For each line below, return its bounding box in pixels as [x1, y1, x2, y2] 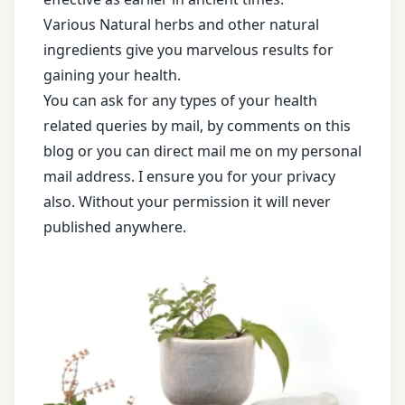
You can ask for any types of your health [43, 90, 317, 111]
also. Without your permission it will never [43, 192, 331, 212]
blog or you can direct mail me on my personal [43, 141, 362, 162]
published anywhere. [43, 217, 186, 238]
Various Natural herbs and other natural [43, 14, 319, 35]
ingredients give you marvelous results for [43, 40, 334, 61]
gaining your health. [43, 65, 181, 86]
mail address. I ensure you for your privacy [43, 166, 335, 187]
